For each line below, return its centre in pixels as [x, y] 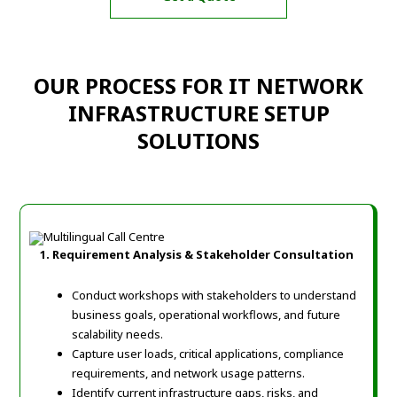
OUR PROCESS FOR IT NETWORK [198, 86]
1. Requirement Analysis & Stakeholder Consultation [197, 255]
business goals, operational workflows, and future [206, 315]
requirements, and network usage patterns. [189, 374]
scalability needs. [118, 335]
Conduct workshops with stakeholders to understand [214, 296]
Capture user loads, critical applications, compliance [208, 354]
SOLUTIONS [198, 141]
